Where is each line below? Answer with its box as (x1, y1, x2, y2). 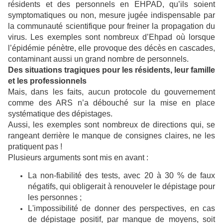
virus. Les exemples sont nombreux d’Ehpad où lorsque (8, 33, 215, 42)
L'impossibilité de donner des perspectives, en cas (28, 204, 215, 213)
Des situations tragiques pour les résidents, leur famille (8, 66, 215, 75)
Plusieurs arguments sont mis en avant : (8, 153, 148, 162)
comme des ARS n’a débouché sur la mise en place (8, 99, 215, 108)
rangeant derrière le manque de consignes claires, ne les (8, 131, 215, 140)
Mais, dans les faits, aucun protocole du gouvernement (8, 88, 215, 97)
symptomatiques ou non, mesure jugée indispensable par (8, 11, 215, 20)
